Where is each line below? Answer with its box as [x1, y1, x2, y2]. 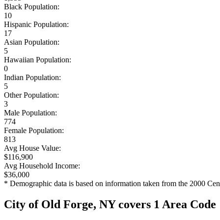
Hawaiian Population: [4, 55, 71, 64]
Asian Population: [4, 37, 59, 46]
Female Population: [4, 126, 64, 135]
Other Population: [4, 90, 59, 99]
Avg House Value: [4, 143, 61, 152]
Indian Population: [4, 73, 61, 82]
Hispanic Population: [4, 20, 69, 28]
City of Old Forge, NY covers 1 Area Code [4, 197, 216, 211]
